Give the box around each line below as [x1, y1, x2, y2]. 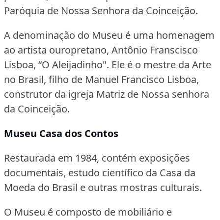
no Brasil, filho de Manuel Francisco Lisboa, [4, 72, 199, 86]
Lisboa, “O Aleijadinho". [4, 57, 109, 71]
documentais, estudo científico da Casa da [4, 165, 195, 179]
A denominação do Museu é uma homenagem [4, 28, 215, 42]
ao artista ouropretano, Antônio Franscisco [4, 43, 198, 56]
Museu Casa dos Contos [4, 126, 118, 140]
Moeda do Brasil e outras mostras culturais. [4, 180, 202, 194]
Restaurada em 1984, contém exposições [4, 151, 190, 165]
